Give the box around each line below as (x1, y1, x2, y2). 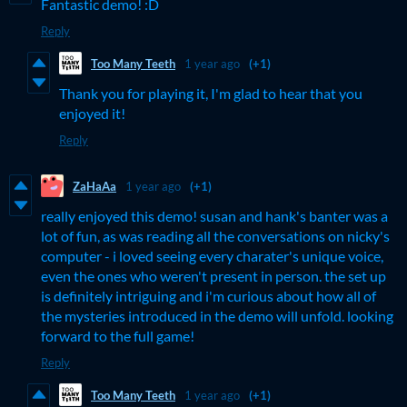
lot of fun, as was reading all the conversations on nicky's (41, 227, 390, 245)
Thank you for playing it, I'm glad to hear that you (59, 84, 362, 103)
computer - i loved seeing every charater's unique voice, (41, 247, 383, 265)
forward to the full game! (41, 327, 194, 345)
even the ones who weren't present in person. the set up (41, 267, 386, 285)
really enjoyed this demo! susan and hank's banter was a (41, 207, 388, 225)
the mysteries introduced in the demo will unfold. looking (41, 307, 393, 325)
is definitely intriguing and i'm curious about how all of (41, 287, 376, 305)
